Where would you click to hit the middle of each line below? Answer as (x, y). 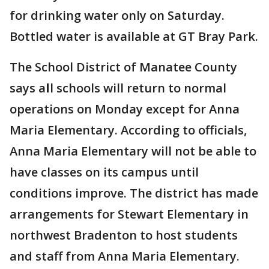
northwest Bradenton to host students (124, 235)
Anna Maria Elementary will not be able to (133, 151)
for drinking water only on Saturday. (117, 15)
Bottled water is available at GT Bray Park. (134, 36)
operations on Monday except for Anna (125, 109)
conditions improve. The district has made (134, 193)
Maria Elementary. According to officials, (128, 130)
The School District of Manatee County (123, 67)
